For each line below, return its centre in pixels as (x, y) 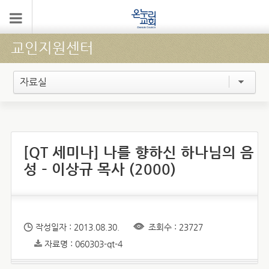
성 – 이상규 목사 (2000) (99, 169)
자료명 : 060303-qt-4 (83, 244)
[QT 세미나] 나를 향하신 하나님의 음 (138, 153)
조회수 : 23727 (175, 227)
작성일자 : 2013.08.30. (77, 227)
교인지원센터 (52, 48)
